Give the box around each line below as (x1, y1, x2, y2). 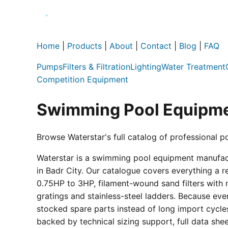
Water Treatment (161, 61, 225, 72)
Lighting (130, 61, 161, 72)
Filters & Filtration (63, 61, 130, 72)
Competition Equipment (37, 74, 128, 84)
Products (67, 40, 102, 51)
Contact (140, 40, 172, 51)
